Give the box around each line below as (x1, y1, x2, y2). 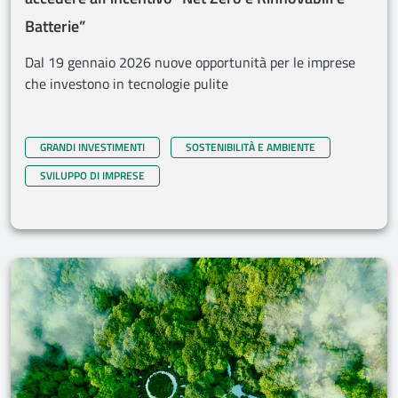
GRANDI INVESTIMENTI (40, 139, 145, 155)
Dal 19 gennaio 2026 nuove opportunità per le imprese (25, 52, 355, 73)
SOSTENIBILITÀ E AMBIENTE (186, 139, 315, 155)
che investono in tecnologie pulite (25, 73, 228, 94)
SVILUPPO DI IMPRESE (40, 167, 145, 184)
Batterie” (25, 14, 85, 38)
